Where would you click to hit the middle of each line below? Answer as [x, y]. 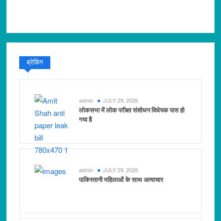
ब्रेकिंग [35, 62]
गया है [86, 119]
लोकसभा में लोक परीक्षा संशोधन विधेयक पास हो [132, 110]
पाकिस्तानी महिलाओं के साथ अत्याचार [121, 180]
